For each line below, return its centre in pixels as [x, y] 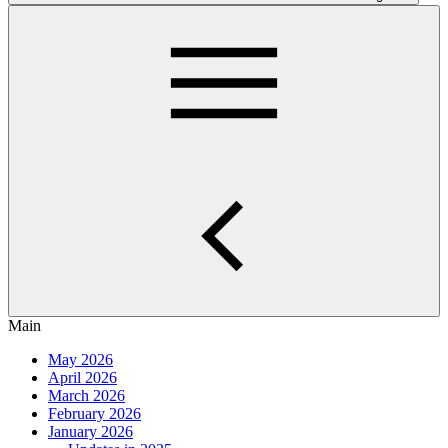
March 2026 [86, 395]
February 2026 [94, 413]
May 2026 [80, 359]
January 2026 [90, 431]
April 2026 [82, 377]
